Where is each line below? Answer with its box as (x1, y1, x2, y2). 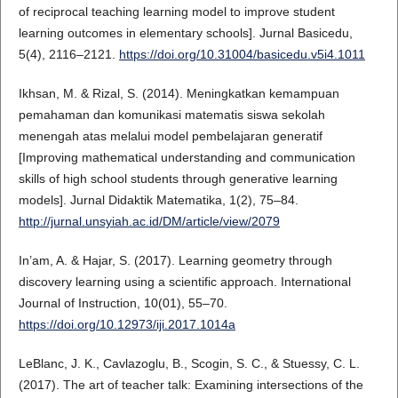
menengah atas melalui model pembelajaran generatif (18, 129, 322, 144)
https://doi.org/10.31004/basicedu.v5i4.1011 (118, 47, 365, 62)
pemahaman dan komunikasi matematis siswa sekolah (18, 107, 325, 123)
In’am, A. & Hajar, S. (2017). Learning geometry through (18, 253, 332, 268)
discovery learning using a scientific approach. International (18, 275, 351, 290)
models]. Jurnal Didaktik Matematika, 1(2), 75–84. (18, 193, 298, 208)
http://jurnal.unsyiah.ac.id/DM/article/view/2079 (18, 214, 280, 229)
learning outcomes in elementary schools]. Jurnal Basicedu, (18, 26, 353, 41)
